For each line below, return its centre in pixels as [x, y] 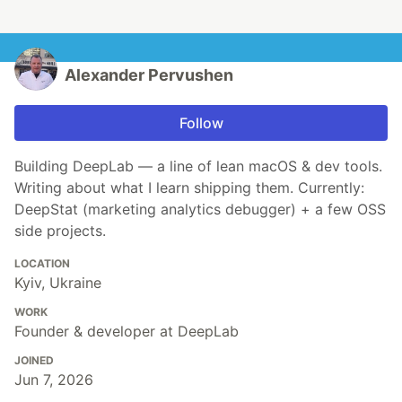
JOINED [34, 360]
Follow [201, 122]
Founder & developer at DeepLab [127, 331]
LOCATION [42, 263]
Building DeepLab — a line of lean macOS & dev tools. [198, 166]
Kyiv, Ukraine [58, 282]
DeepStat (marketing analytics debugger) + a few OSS [200, 209]
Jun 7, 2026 [54, 379]
